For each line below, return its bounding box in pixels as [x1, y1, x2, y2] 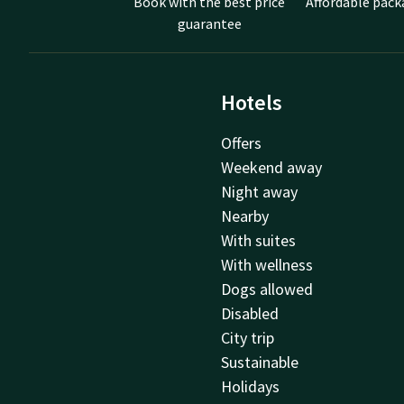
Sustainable [221, 352, 299, 373]
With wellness [221, 254, 314, 276]
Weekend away [221, 157, 323, 179]
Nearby [221, 206, 270, 227]
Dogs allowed [221, 279, 314, 300]
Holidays [221, 376, 280, 398]
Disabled [221, 303, 280, 325]
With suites [221, 230, 297, 252]
